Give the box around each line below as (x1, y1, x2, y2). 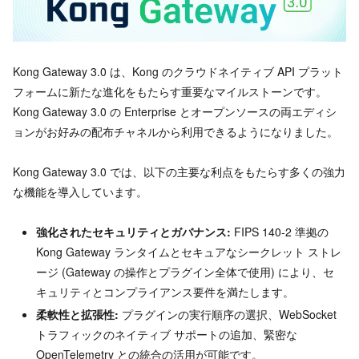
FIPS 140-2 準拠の (230, 224, 329, 240)
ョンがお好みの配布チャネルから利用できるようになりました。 (13, 123, 338, 140)
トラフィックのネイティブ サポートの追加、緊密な (35, 326, 297, 343)
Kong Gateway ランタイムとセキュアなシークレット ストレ (35, 244, 341, 260)
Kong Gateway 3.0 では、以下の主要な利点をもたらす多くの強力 (13, 163, 345, 180)
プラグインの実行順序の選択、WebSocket (118, 306, 337, 323)
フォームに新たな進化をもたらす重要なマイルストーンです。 (13, 83, 327, 100)
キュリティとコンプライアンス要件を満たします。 (35, 284, 294, 301)
